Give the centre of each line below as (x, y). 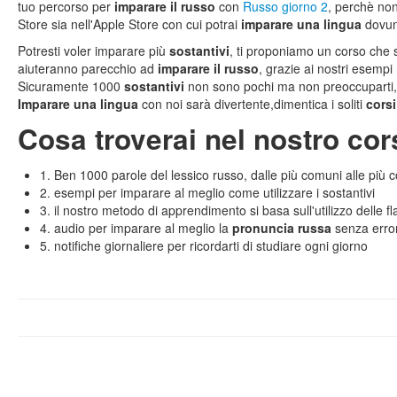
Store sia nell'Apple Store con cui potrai (129, 24)
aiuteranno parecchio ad (88, 68)
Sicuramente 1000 (71, 86)
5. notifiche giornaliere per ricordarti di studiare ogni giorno (204, 245)
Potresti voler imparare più (93, 51)
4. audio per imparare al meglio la (136, 228)
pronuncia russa (282, 228)
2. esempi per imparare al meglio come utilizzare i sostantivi (207, 192)
